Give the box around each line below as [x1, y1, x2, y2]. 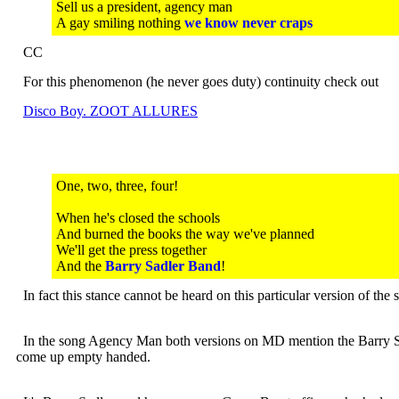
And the [56, 258, 105, 273]
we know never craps [184, 15, 313, 30]
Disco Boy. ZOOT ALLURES [23, 103, 198, 118]
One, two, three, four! [56, 178, 178, 193]
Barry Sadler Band [105, 258, 221, 273]
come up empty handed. [16, 349, 151, 364]
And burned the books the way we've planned [56, 226, 314, 241]
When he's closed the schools [56, 210, 220, 225]
